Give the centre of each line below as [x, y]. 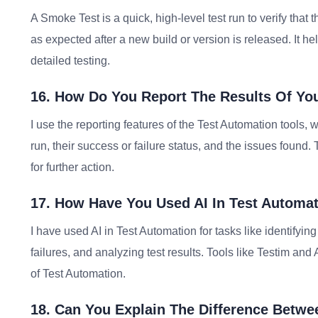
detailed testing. [70, 61]
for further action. [72, 167]
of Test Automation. [78, 274]
